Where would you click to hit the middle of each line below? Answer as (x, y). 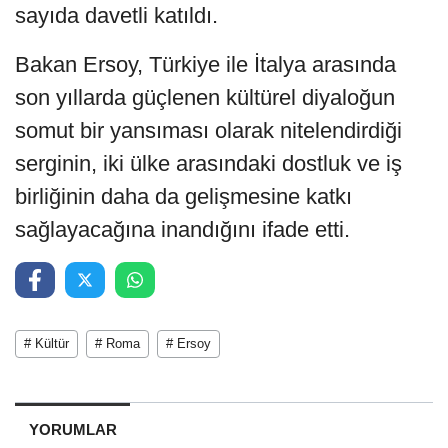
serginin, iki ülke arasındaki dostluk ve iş (208, 164)
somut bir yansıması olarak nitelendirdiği (208, 131)
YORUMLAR (72, 430)
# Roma (117, 344)
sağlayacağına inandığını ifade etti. (182, 230)
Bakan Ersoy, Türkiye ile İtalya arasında (205, 65)
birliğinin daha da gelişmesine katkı (183, 197)
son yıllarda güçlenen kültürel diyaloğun (205, 98)
